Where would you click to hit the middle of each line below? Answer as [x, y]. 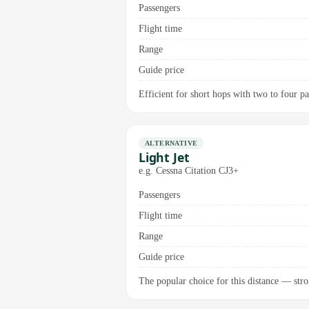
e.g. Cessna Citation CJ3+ [189, 171]
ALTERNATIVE [171, 143]
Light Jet [164, 158]
